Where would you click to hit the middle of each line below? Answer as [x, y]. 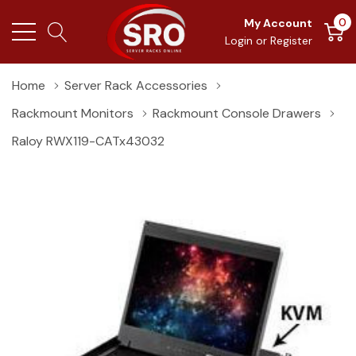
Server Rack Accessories [136, 85]
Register [291, 41]
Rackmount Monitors [73, 113]
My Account [278, 23]
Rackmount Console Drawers [237, 113]
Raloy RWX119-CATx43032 [88, 141]
